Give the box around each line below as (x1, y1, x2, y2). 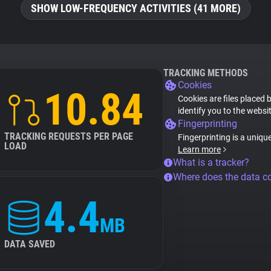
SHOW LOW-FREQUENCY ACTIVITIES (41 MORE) (30, 2, 241, 15)
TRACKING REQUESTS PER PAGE (4, 131, 133, 142)
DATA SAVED (4, 238, 55, 250)
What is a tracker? (173, 157, 249, 168)
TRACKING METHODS (163, 67, 248, 79)
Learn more (178, 145, 221, 154)
